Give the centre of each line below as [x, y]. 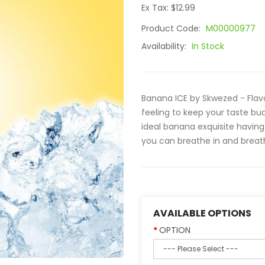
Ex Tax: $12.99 [168, 8]
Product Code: [172, 28]
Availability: [165, 46]
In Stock [208, 46]
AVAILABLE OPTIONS [202, 213]
